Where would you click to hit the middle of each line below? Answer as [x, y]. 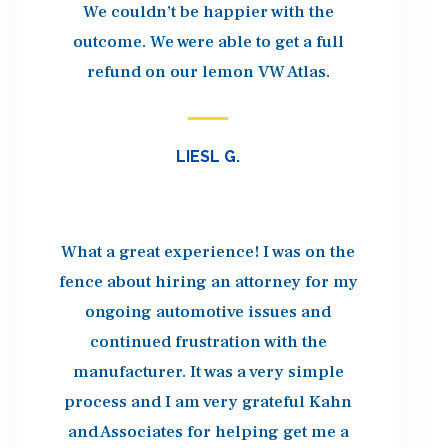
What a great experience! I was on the [208, 252]
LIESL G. [208, 156]
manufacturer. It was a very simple [208, 372]
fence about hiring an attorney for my [208, 282]
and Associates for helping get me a [208, 432]
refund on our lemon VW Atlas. [208, 71]
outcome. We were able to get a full [208, 41]
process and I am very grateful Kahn [208, 402]
